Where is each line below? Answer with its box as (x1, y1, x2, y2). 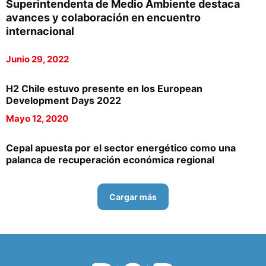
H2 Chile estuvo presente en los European (6, 83, 202, 94)
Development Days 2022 (6, 94, 121, 106)
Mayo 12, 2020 (6, 113, 68, 124)
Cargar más (109, 192, 157, 202)
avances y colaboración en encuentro (6, 11, 201, 24)
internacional (6, 25, 74, 37)
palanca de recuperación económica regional (6, 154, 214, 166)
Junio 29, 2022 (6, 53, 69, 65)
